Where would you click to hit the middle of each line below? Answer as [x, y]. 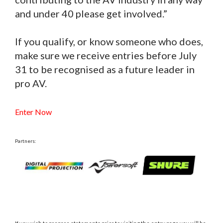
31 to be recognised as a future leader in [105, 69]
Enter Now [33, 111]
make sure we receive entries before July [106, 55]
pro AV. [32, 83]
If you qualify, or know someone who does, [109, 41]
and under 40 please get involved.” [91, 13]
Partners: [26, 141]
